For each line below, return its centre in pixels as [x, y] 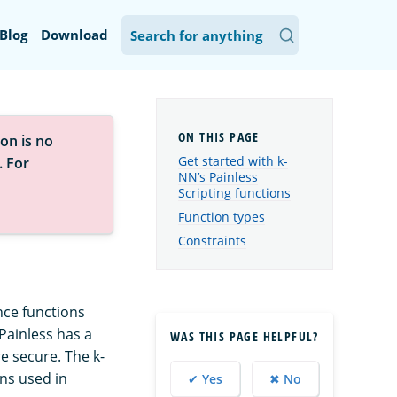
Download [74, 35]
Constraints [212, 240]
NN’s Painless [218, 177]
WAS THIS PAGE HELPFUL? [245, 336]
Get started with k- [233, 161]
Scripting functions [234, 193]
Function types [222, 216]
